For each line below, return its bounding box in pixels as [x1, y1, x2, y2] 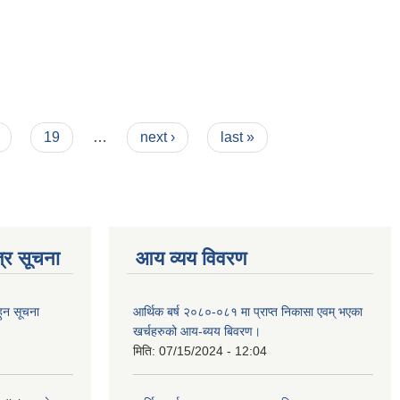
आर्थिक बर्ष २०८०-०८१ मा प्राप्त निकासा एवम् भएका [133, 304, 362, 319]
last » [221, 129, 255, 145]
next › [139, 129, 175, 145]
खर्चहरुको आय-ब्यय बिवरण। [133, 324, 261, 338]
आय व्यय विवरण [136, 247, 246, 270]
